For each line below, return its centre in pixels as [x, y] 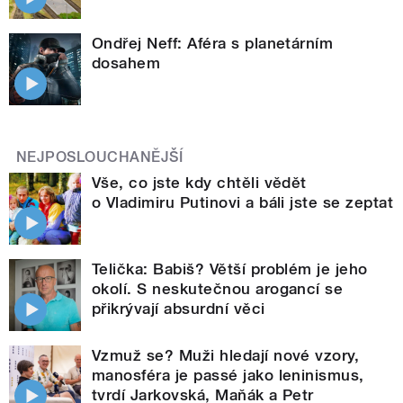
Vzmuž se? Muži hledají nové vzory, [226, 355]
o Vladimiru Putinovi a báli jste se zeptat [243, 202]
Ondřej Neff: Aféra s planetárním [213, 43]
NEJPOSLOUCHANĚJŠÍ [100, 157]
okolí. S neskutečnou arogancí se [218, 288]
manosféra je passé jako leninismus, [228, 375]
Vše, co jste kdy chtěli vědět [199, 182]
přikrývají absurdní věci [179, 308]
